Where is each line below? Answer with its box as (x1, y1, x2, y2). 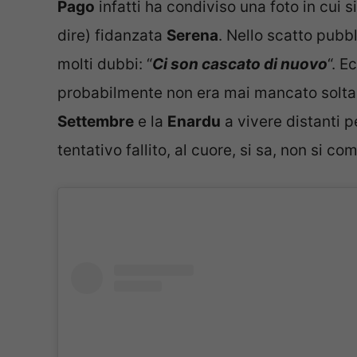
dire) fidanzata (57, 26, 167, 45)
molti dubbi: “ (57, 55, 152, 74)
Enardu (167, 112, 221, 131)
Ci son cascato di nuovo (152, 55, 328, 74)
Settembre (57, 112, 134, 131)
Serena (167, 26, 218, 45)
